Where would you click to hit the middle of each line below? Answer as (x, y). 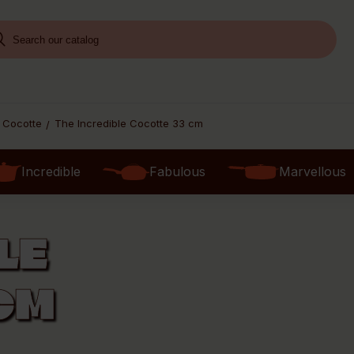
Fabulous (177, 171)
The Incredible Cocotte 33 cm (129, 123)
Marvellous (312, 171)
